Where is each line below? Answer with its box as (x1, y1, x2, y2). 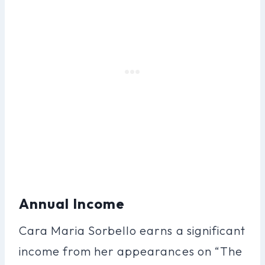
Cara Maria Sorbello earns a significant (19, 222, 245, 238)
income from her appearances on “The (19, 243, 243, 258)
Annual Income (19, 194, 125, 212)
